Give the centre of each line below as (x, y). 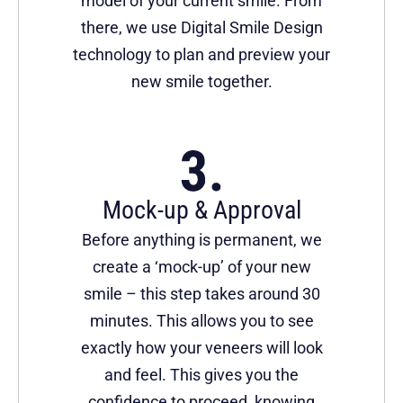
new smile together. (201, 82)
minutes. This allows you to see (201, 321)
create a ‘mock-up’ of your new (201, 267)
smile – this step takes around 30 (201, 294)
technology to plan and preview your (201, 55)
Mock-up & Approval (201, 210)
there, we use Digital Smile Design (201, 28)
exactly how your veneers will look (201, 348)
